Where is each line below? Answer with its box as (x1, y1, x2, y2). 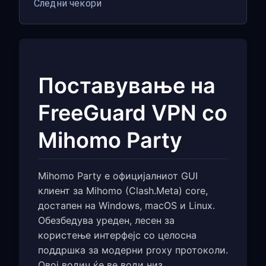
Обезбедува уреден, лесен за (38, 214, 175, 226)
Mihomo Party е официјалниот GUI (38, 170, 198, 182)
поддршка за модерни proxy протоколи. (38, 244, 228, 256)
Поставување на (38, 72, 216, 99)
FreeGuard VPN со (38, 100, 227, 126)
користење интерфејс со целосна (38, 229, 197, 241)
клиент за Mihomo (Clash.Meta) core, (38, 185, 208, 197)
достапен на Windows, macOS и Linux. (38, 199, 215, 211)
